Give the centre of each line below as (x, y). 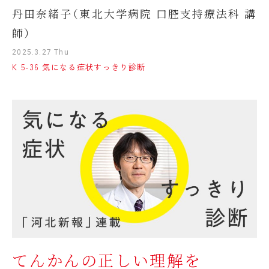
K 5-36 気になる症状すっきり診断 (79, 67)
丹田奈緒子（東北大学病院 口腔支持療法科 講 (134, 14)
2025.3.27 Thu (41, 52)
